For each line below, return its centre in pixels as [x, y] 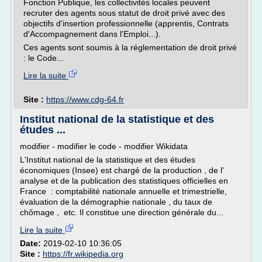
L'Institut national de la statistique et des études [108, 160]
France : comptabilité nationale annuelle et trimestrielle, [123, 191]
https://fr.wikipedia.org [83, 254]
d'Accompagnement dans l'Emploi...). [92, 34]
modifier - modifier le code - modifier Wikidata [104, 146]
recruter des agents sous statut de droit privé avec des [124, 13]
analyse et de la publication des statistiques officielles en [124, 181]
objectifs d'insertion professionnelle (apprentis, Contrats [126, 23]
